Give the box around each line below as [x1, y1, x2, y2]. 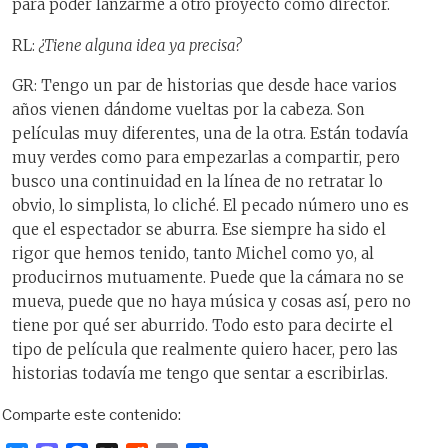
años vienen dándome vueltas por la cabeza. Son [12, 100, 365, 120]
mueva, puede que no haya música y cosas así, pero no [12, 292, 411, 312]
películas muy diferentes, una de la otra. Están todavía [12, 124, 408, 144]
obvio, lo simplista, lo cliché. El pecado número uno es [12, 196, 409, 216]
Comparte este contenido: [2, 405, 181, 424]
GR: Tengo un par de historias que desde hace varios [12, 76, 397, 96]
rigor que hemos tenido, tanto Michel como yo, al [12, 244, 374, 264]
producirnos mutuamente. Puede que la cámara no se [12, 268, 404, 288]
